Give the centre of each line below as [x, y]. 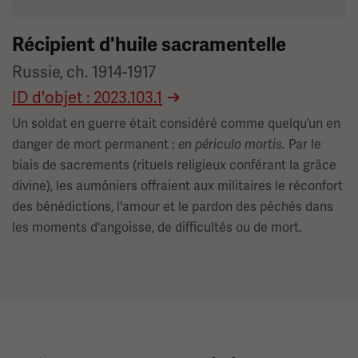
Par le [303, 144]
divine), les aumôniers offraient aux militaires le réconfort [177, 186]
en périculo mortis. [232, 145]
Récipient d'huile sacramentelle [149, 45]
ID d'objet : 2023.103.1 [87, 97]
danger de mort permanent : [95, 144]
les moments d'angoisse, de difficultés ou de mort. [157, 227]
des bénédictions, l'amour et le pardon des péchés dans [173, 207]
